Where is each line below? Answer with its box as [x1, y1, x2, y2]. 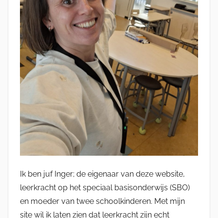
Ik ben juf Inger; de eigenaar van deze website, [20, 169, 185, 179]
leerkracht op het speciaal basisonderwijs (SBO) [20, 182, 190, 192]
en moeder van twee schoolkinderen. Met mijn [20, 196, 185, 206]
